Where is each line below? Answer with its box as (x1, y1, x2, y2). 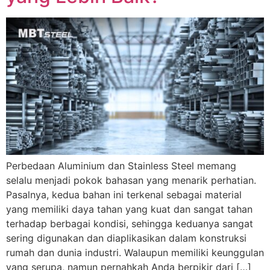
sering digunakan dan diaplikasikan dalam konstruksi (6, 231, 246, 244)
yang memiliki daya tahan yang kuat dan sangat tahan (6, 202, 253, 215)
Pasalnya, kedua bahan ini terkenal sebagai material (6, 188, 242, 201)
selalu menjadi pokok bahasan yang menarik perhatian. (6, 174, 256, 186)
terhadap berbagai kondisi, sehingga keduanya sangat (6, 217, 253, 230)
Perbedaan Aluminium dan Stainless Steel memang (6, 159, 236, 172)
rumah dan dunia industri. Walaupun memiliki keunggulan (6, 246, 264, 259)
